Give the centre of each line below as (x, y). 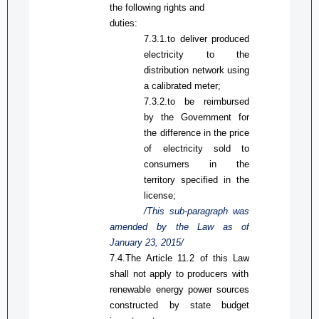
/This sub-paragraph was (197, 211)
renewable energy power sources (180, 289)
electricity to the (197, 54)
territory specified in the (197, 179)
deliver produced (215, 38)
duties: (124, 23)
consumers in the (197, 164)
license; (160, 195)
